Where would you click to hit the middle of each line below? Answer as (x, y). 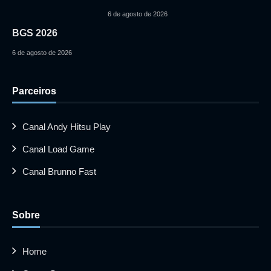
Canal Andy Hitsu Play (67, 127)
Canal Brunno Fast (59, 172)
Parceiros (34, 91)
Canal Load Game (58, 149)
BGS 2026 (35, 33)
